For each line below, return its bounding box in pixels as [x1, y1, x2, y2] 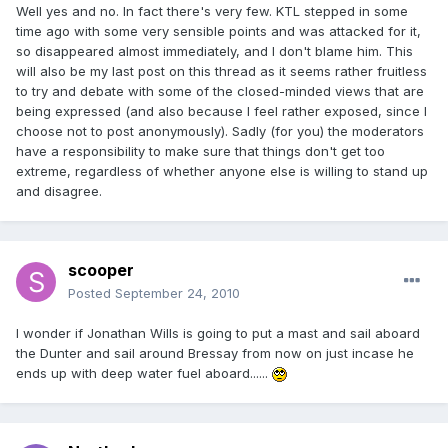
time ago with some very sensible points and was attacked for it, [16, 23, 421, 40]
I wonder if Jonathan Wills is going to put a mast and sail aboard [16, 325, 420, 342]
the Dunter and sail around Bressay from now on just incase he [16, 345, 414, 362]
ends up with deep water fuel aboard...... [16, 365, 272, 382]
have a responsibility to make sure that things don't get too [16, 143, 385, 160]
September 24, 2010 [115, 285, 240, 302]
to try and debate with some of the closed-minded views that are [16, 83, 424, 100]
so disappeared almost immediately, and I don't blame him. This [16, 43, 413, 60]
